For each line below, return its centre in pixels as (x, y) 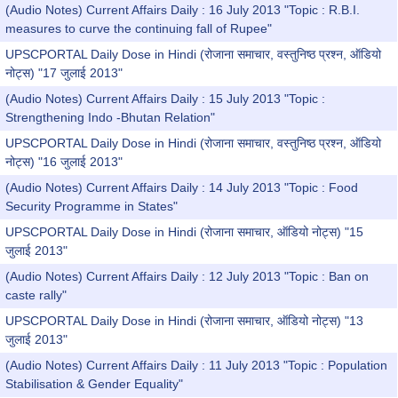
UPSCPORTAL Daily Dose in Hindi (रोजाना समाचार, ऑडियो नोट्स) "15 (184, 232)
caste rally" (36, 295)
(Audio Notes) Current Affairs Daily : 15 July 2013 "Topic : (165, 99)
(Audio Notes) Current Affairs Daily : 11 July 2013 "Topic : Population (196, 365)
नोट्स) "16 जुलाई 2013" (64, 162)
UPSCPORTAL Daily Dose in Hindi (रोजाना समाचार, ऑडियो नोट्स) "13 (184, 321)
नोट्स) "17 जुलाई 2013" (64, 73)
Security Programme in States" (92, 206)
